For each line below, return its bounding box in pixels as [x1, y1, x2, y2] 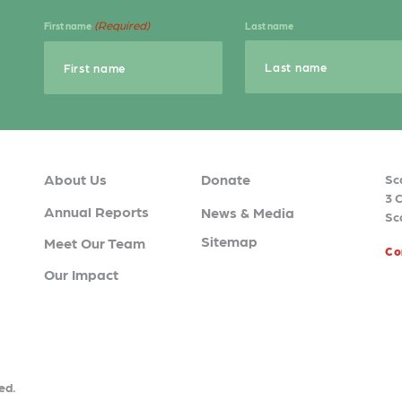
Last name [245, 20, 294, 31]
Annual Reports [44, 203, 149, 220]
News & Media [201, 204, 294, 221]
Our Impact [44, 266, 118, 283]
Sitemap [201, 232, 258, 249]
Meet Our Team [44, 234, 145, 251]
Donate [201, 170, 250, 188]
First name [44, 20, 92, 31]
